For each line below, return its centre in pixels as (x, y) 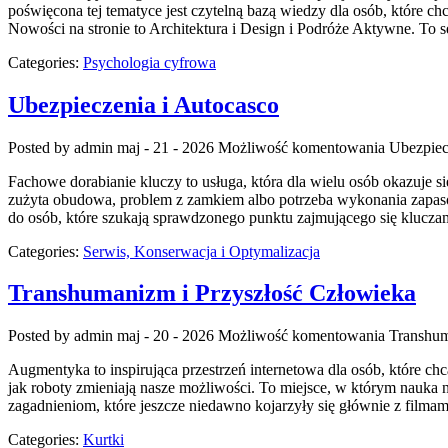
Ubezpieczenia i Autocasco (143, 104)
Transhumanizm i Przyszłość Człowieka (212, 293)
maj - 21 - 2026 (165, 147)
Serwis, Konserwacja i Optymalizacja (201, 251)
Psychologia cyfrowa (149, 62)
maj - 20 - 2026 (165, 336)
